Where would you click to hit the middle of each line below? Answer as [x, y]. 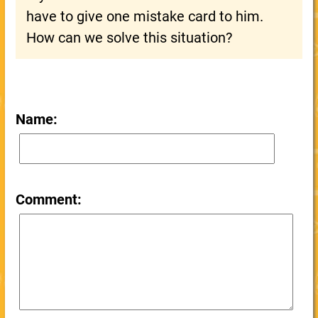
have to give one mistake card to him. [144, 16]
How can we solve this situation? [129, 38]
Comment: [48, 199]
